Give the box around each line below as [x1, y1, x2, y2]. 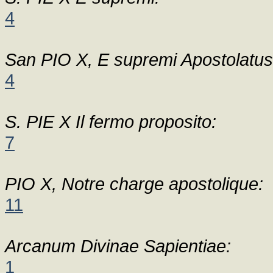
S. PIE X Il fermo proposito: [5, 112, 216, 132]
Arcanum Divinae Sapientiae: [5, 236, 231, 256]
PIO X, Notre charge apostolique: [5, 174, 263, 194]
